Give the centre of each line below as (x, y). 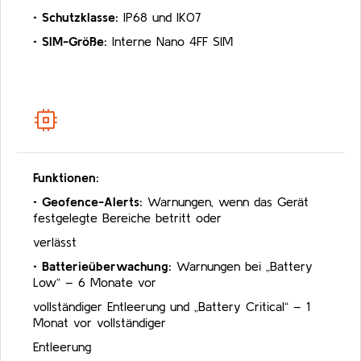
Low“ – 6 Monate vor (95, 282)
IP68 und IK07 (160, 17)
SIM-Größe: (75, 41)
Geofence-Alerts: (92, 202)
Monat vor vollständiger (100, 323)
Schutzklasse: (80, 17)
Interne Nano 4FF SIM (170, 41)
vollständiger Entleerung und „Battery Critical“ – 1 (172, 307)
